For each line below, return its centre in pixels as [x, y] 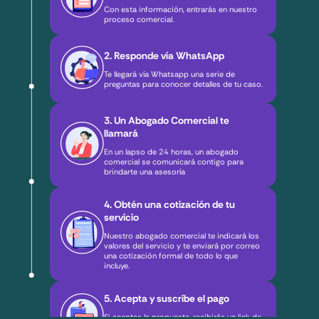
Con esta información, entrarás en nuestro [181, 10]
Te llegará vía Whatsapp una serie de [170, 74]
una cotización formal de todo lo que [171, 256]
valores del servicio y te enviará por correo [182, 246]
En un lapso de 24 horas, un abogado [172, 152]
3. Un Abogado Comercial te [167, 121]
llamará [121, 134]
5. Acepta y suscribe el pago [167, 299]
